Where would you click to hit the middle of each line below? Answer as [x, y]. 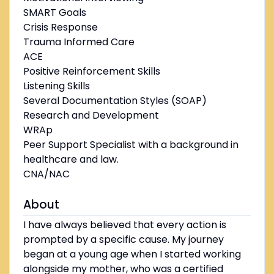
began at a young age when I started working [132, 254]
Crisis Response [60, 28]
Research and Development [91, 116]
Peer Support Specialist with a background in [131, 145]
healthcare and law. [71, 160]
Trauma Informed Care [79, 42]
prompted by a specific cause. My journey [123, 240]
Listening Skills [56, 86]
